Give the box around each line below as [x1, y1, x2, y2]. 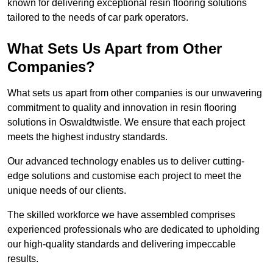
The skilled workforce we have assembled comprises [7, 210, 235, 221]
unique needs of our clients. [7, 185, 129, 196]
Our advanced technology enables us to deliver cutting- [7, 156, 244, 167]
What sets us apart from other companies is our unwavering [7, 88, 262, 99]
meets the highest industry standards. [7, 132, 168, 143]
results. [7, 253, 41, 264]
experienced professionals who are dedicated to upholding [7, 224, 260, 235]
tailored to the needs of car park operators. [7, 12, 188, 23]
